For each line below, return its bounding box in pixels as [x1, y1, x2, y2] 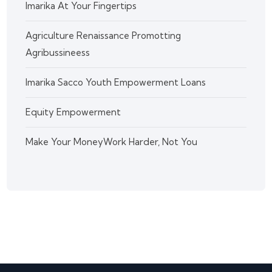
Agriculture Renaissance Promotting [25, 30, 182, 42]
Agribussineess [25, 47, 90, 59]
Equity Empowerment [25, 106, 121, 118]
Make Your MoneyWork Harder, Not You [25, 136, 198, 148]
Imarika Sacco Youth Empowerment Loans [25, 76, 206, 89]
